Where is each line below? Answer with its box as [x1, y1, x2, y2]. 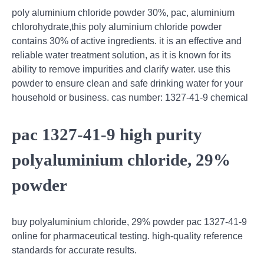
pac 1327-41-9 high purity [12, 125, 202, 144]
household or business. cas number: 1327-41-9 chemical [12, 93, 248, 103]
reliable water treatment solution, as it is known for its [12, 50, 231, 61]
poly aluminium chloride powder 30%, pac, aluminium [12, 8, 235, 18]
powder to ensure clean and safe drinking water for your [12, 78, 243, 89]
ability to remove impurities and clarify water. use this [12, 64, 230, 75]
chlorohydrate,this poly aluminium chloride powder [12, 22, 222, 32]
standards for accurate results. [12, 245, 137, 255]
